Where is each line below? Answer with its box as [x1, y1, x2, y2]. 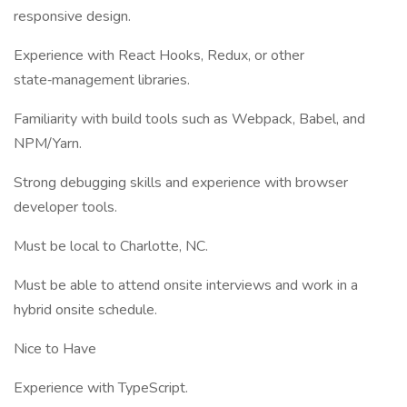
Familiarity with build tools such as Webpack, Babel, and [14, 109, 365, 129]
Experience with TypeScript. [14, 378, 188, 398]
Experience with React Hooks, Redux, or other [14, 45, 304, 65]
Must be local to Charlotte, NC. [14, 236, 208, 256]
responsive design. [14, 6, 131, 26]
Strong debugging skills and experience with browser [14, 173, 348, 193]
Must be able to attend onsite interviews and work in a [14, 275, 358, 295]
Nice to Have [14, 339, 96, 359]
